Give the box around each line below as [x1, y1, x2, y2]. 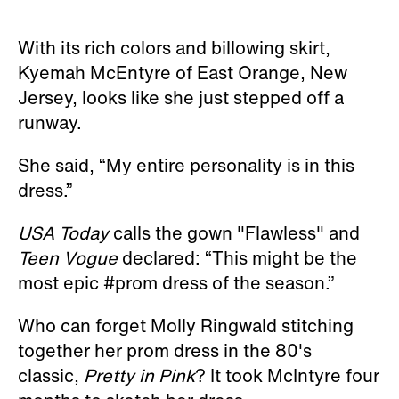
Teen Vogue [18, 244, 118, 271]
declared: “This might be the [118, 244, 357, 271]
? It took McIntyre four [195, 362, 379, 388]
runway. [18, 109, 82, 135]
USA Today [18, 219, 109, 246]
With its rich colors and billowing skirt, [18, 34, 330, 61]
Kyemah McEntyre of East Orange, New [18, 59, 347, 85]
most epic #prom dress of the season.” [18, 269, 335, 296]
